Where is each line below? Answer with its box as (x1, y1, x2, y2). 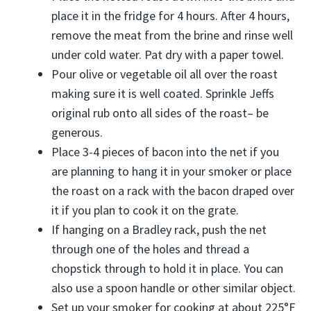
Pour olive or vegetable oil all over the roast (51, 66, 278, 82)
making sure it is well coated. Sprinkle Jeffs (51, 85, 274, 101)
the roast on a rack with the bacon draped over (51, 183, 294, 199)
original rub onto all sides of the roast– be (51, 105, 269, 121)
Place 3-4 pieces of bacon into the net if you (51, 144, 279, 160)
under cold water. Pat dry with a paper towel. (51, 47, 284, 62)
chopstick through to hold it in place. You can (51, 260, 283, 276)
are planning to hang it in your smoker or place (51, 163, 292, 179)
